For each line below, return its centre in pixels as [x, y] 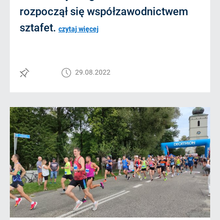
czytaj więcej [79, 29]
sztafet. [39, 28]
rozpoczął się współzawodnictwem [104, 12]
